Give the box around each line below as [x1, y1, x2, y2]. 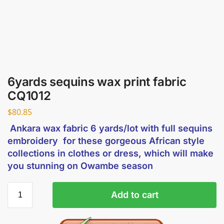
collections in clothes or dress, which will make [7, 147, 213, 158]
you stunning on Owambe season [7, 160, 153, 171]
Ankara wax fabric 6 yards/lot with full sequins [7, 122, 212, 133]
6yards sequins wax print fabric [7, 74, 186, 89]
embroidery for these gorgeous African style [7, 135, 204, 146]
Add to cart [110, 189, 158, 200]
